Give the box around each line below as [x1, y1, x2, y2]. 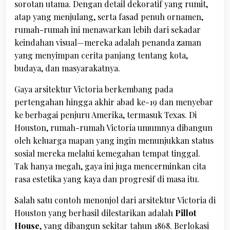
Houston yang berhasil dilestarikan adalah [14, 207, 175, 218]
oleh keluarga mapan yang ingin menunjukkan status [14, 135, 214, 146]
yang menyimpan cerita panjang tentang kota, [14, 50, 188, 61]
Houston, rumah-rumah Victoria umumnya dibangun [14, 122, 213, 133]
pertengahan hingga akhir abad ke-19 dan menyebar [14, 97, 213, 107]
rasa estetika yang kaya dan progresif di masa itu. [14, 174, 199, 184]
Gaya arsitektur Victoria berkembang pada [14, 84, 173, 94]
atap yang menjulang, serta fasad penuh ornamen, [14, 11, 203, 22]
